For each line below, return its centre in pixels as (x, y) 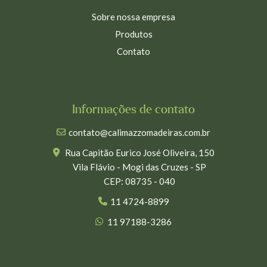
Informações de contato (133, 110)
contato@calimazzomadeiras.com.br (139, 132)
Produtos (133, 34)
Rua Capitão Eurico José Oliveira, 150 (139, 153)
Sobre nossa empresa (133, 17)
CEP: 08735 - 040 (139, 181)
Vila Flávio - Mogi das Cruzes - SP (139, 167)
